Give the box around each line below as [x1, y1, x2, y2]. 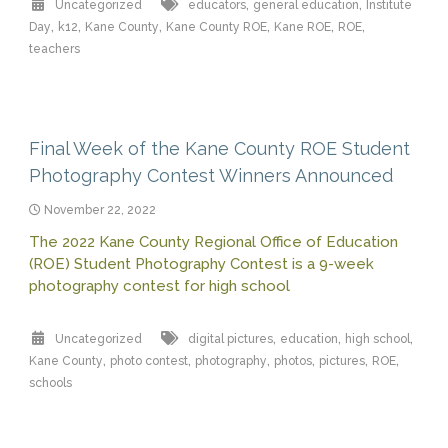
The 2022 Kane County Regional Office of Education [28, 232, 398, 251]
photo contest [109, 353, 188, 368]
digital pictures [187, 331, 273, 346]
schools [28, 375, 72, 390]
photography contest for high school [28, 276, 290, 295]
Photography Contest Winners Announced [28, 164, 393, 186]
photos [273, 353, 312, 368]
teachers [28, 41, 80, 56]
